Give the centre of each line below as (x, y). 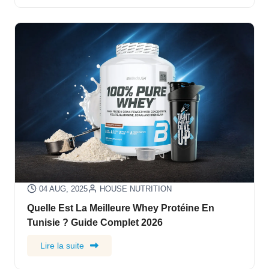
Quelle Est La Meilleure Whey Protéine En (120, 207)
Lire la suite (62, 245)
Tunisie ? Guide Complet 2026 (95, 222)
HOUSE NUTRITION (135, 189)
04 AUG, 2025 (63, 189)
